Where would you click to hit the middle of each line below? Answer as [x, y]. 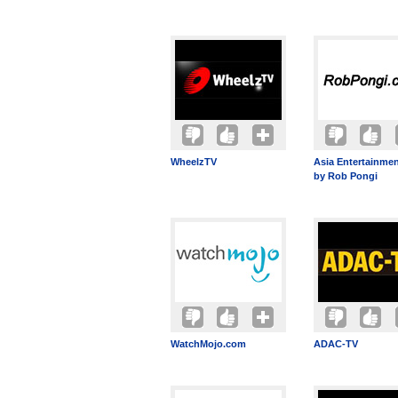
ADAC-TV [336, 344]
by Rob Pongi [346, 176]
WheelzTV [194, 162]
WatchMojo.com [208, 344]
